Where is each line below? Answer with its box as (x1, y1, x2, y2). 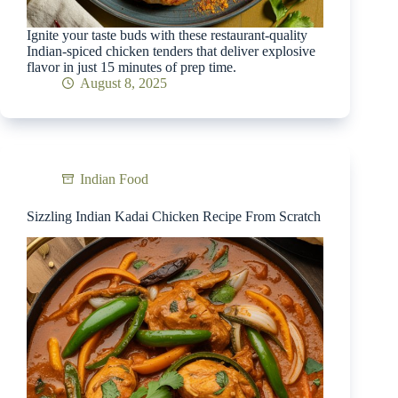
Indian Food (80, 171, 148, 187)
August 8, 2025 (80, 75, 167, 91)
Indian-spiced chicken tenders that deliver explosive (27, 43, 315, 59)
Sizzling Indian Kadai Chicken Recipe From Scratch (27, 208, 321, 224)
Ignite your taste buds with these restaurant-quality (27, 27, 307, 43)
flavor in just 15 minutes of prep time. (27, 59, 236, 75)
